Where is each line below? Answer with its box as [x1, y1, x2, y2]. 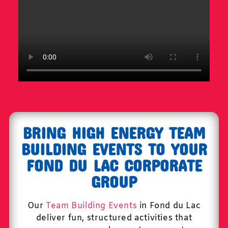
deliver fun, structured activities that [36, 213, 192, 223]
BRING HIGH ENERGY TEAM [22, 123, 206, 142]
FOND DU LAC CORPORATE [26, 156, 202, 175]
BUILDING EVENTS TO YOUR [21, 139, 207, 158]
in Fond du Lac [137, 201, 201, 211]
